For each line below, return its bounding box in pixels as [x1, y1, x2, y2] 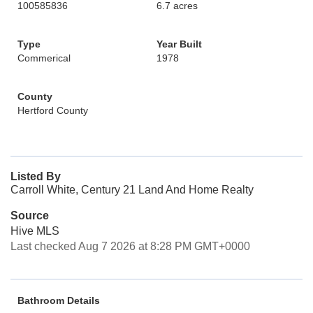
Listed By [10, 170, 61, 182]
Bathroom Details [17, 295, 100, 306]
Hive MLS [10, 225, 59, 237]
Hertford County [17, 105, 88, 116]
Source [10, 210, 49, 221]
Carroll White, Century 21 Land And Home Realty [10, 184, 254, 196]
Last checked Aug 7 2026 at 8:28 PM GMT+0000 [10, 240, 250, 252]
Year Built [156, 38, 202, 50]
